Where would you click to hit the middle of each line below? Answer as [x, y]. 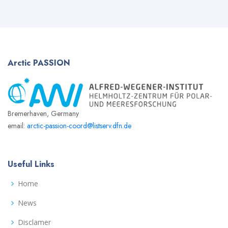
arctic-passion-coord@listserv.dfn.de [79, 126]
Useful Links [31, 164]
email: [17, 126]
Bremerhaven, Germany [43, 114]
